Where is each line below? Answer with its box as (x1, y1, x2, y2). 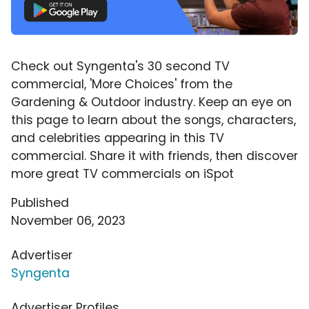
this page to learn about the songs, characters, (11, 111, 296, 128)
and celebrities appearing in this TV (11, 129, 224, 146)
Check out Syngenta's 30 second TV (11, 57, 230, 74)
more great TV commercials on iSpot (11, 165, 234, 182)
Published (11, 194, 69, 211)
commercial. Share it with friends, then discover (11, 147, 298, 164)
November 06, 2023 (11, 212, 126, 229)
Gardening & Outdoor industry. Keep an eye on (11, 93, 292, 110)
